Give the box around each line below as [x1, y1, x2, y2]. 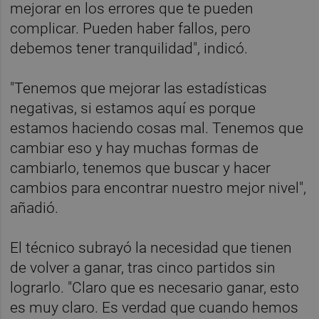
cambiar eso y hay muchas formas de [10, 140, 259, 157]
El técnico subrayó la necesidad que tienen [10, 239, 293, 257]
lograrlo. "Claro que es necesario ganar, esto [10, 279, 300, 297]
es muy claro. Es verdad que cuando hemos [10, 299, 299, 317]
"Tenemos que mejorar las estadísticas [10, 80, 268, 98]
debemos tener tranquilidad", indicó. [10, 40, 249, 58]
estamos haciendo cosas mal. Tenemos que [10, 120, 304, 137]
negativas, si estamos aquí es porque [10, 100, 256, 117]
